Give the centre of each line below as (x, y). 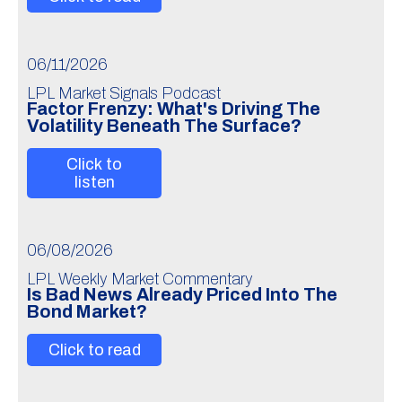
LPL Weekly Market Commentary (140, 279)
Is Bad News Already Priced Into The (182, 295)
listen (94, 182)
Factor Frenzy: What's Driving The (174, 109)
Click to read (94, 350)
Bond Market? (87, 312)
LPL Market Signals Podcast (124, 93)
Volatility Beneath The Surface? (164, 126)
